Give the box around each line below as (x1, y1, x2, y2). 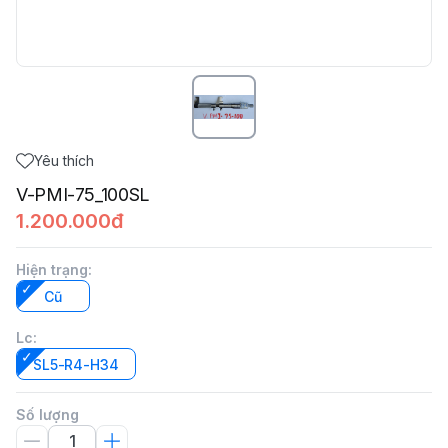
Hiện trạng (16, 261, 88, 278)
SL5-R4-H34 (33, 356, 119, 373)
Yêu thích (34, 152, 94, 169)
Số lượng (16, 406, 79, 423)
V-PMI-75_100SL (16, 184, 150, 205)
